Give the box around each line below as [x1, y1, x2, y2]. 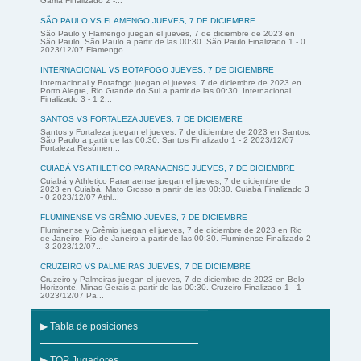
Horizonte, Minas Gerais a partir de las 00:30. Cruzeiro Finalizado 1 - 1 [40, 283, 301, 293]
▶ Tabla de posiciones [40, 322, 138, 332]
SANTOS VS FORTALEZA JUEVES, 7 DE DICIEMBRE [40, 114, 243, 124]
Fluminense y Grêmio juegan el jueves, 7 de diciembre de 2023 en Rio [40, 226, 302, 235]
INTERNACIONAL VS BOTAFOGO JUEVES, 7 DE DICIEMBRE [40, 65, 274, 75]
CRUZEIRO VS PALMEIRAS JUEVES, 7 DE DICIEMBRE [40, 262, 251, 272]
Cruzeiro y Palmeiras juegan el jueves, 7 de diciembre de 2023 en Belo [40, 275, 305, 284]
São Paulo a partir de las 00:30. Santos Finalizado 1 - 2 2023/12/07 [40, 135, 294, 145]
